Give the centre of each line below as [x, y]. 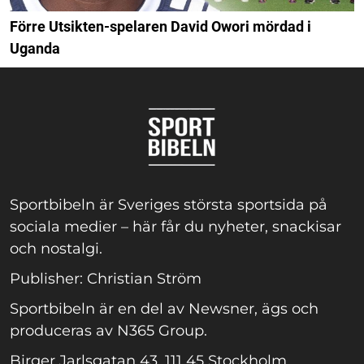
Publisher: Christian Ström [106, 279]
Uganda [35, 49]
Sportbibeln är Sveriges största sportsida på [169, 205]
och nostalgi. [56, 249]
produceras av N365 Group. [108, 331]
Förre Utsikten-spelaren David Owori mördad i [160, 27]
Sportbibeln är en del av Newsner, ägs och [164, 309]
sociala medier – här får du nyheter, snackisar [175, 227]
